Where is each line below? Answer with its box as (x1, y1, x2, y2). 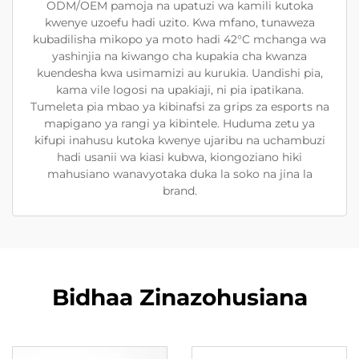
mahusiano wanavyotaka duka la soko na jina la (46, 167, 313, 181)
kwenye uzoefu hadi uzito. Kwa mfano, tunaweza (44, 15, 315, 30)
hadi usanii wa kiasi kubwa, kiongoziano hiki (57, 150, 302, 164)
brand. (162, 184, 197, 198)
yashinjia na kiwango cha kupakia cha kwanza (52, 49, 307, 63)
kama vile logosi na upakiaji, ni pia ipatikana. (55, 83, 304, 97)
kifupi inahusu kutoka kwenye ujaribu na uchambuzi (34, 133, 325, 147)
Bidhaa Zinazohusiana (51, 284, 308, 311)
